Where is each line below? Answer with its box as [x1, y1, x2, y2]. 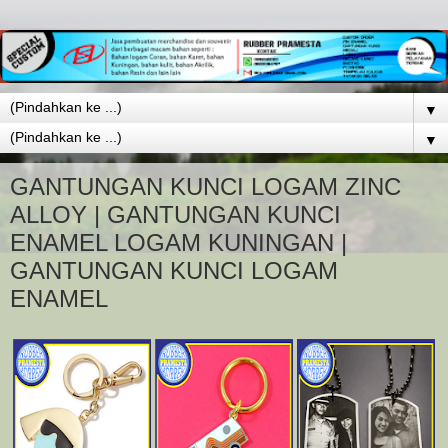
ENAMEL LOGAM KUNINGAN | [10, 228, 347, 256]
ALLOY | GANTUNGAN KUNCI [10, 200, 341, 228]
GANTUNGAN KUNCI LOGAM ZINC [10, 172, 401, 200]
